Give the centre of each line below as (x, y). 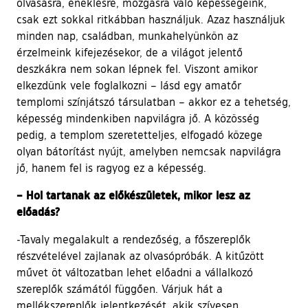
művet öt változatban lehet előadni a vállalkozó (135, 272)
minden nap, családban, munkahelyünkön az (127, 35)
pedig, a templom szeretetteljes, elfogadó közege (140, 134)
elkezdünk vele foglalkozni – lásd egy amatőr (129, 85)
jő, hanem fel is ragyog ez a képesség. (111, 167)
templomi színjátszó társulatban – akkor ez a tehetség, (154, 101)
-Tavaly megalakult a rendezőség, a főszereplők (134, 239)
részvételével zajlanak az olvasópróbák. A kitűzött (140, 255)
